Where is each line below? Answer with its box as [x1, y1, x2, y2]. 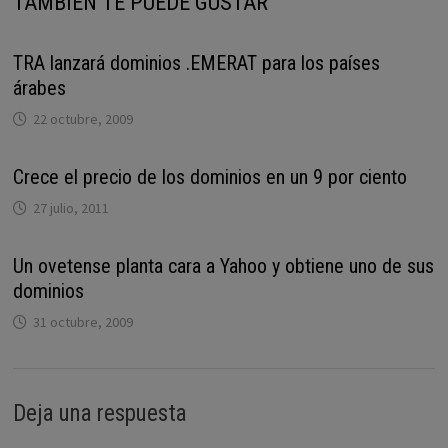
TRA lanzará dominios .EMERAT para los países [12, 51, 380, 75]
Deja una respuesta [12, 399, 187, 427]
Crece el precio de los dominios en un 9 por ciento [12, 165, 407, 189]
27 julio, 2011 [32, 199, 109, 217]
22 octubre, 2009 [32, 110, 133, 128]
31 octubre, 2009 [32, 313, 133, 331]
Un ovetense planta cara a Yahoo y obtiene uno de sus [12, 254, 434, 278]
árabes [12, 76, 66, 100]
